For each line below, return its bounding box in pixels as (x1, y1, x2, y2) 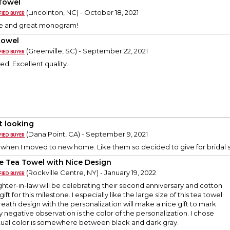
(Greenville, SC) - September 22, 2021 (25, 47, 148, 55)
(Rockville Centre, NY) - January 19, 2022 (25, 168, 156, 177)
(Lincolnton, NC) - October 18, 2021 (25, 8, 139, 17)
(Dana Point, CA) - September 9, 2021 (25, 130, 148, 139)
